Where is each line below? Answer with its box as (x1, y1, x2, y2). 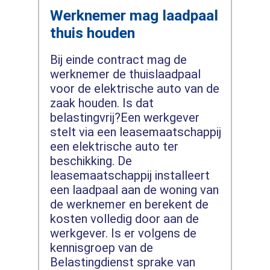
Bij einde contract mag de (49, 52, 187, 67)
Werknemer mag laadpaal (49, 6, 218, 24)
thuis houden (49, 24, 135, 42)
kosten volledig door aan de (49, 211, 199, 226)
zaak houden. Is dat (49, 95, 154, 110)
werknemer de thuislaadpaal (49, 66, 201, 81)
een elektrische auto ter (49, 139, 178, 154)
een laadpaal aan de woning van (49, 182, 219, 197)
